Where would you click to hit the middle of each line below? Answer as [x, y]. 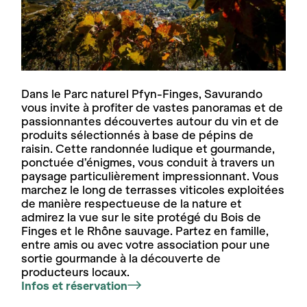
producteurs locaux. [76, 272]
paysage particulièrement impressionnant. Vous [150, 176]
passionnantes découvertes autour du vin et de [150, 121]
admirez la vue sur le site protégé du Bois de [142, 217]
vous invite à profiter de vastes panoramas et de [152, 107]
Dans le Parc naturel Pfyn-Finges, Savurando [142, 94]
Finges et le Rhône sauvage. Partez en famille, [145, 231]
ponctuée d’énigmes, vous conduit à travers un [148, 162]
